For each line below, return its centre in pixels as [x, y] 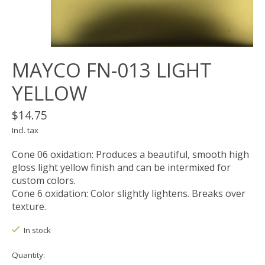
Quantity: [28, 255]
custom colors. [44, 181]
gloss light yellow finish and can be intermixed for [121, 168]
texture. [29, 207]
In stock [37, 230]
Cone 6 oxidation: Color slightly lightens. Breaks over [129, 194]
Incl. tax [25, 130]
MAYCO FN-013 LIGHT [112, 70]
